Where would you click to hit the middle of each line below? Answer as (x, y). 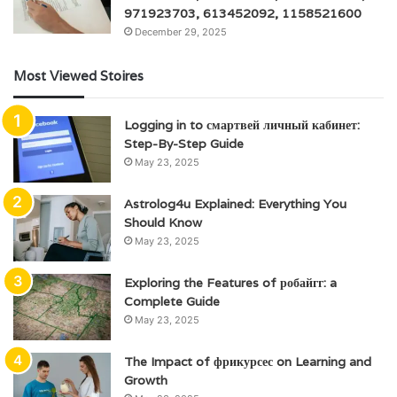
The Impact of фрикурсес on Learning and (248, 362)
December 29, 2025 (181, 32)
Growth (146, 381)
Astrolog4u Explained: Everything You (235, 204)
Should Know (163, 223)
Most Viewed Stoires (78, 76)
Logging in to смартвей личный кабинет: (242, 125)
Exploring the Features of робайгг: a (230, 283)
